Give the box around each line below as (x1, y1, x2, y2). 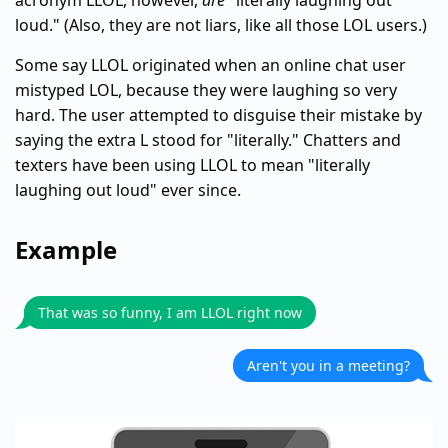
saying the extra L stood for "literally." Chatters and (15, 129, 401, 151)
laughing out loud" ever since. (15, 179, 241, 201)
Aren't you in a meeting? (247, 356, 410, 375)
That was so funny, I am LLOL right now (38, 303, 302, 322)
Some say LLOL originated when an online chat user (15, 54, 406, 76)
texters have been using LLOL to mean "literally (15, 154, 370, 176)
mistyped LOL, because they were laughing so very (15, 79, 397, 101)
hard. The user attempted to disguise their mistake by (15, 104, 422, 126)
